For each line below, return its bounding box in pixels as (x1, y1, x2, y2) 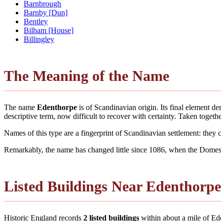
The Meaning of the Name (4, 67, 169, 84)
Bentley (24, 17, 48, 26)
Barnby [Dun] (24, 8, 68, 17)
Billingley (24, 35, 54, 43)
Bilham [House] (24, 26, 74, 35)
